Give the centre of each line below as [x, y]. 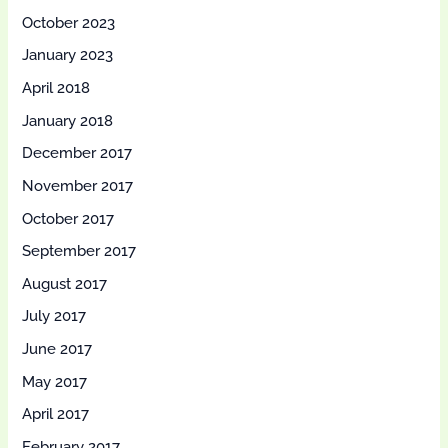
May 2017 [55, 381]
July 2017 [54, 316]
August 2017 [65, 283]
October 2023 [69, 22]
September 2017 [79, 251]
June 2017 [57, 349]
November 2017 [78, 185]
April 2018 [56, 87]
